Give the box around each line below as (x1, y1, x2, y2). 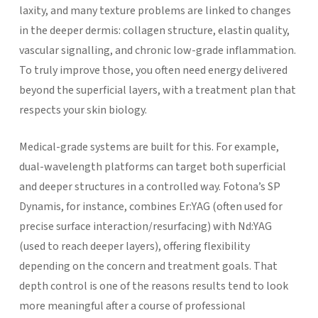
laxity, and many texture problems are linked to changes (18, 2, 291, 18)
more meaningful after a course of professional (18, 297, 246, 314)
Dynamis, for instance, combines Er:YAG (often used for (18, 198, 283, 214)
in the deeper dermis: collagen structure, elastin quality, (18, 22, 290, 38)
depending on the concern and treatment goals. (18, 258, 253, 274)
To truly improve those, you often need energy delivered (18, 62, 287, 78)
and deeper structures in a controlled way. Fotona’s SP (18, 178, 280, 194)
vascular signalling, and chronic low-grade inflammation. (18, 42, 296, 58)
